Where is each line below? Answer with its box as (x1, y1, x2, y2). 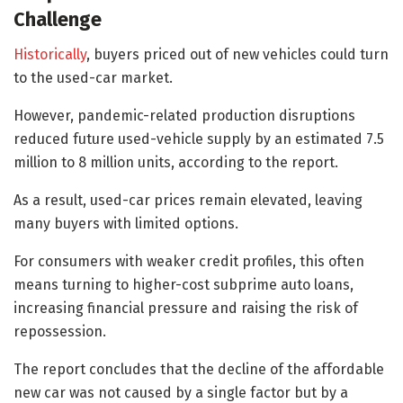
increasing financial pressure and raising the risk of (13, 299, 358, 317)
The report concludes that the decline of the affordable (13, 360, 384, 378)
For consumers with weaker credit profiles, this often (13, 252, 364, 270)
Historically (13, 45, 86, 63)
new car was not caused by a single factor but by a (13, 383, 348, 401)
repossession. (13, 322, 106, 340)
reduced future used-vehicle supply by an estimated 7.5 (13, 130, 384, 148)
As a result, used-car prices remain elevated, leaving (13, 191, 363, 209)
